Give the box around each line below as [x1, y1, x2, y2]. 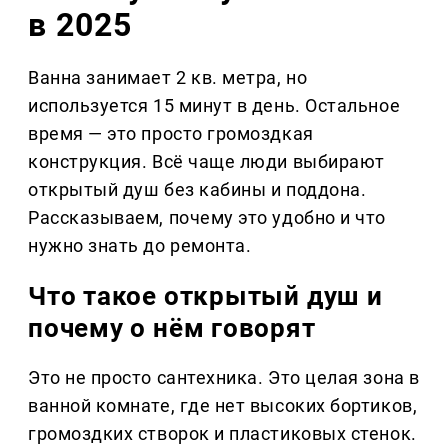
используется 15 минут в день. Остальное [28, 95, 401, 117]
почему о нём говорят [28, 313, 316, 344]
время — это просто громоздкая [28, 123, 314, 145]
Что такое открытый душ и [28, 281, 383, 312]
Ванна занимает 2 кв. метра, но [28, 67, 308, 89]
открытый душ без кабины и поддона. [28, 179, 367, 201]
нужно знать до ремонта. [28, 235, 252, 257]
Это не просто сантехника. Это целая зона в [28, 367, 420, 389]
